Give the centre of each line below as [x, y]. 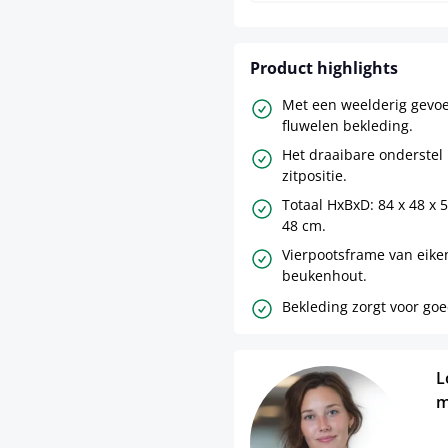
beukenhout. [324, 276]
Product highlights [324, 68]
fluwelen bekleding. [347, 126]
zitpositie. [314, 176]
